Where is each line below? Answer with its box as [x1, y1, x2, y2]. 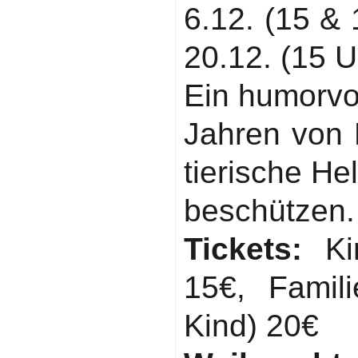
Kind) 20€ [184, 308, 319, 343]
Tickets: [184, 232, 302, 266]
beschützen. [184, 193, 355, 228]
